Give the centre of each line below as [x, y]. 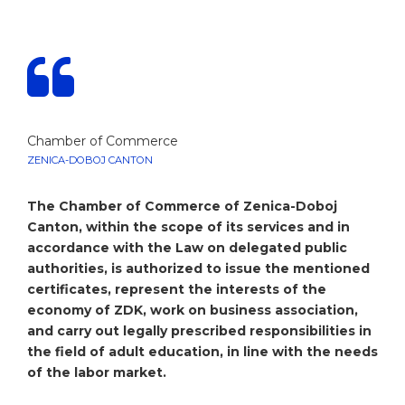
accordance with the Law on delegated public [187, 248]
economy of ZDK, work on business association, [193, 311]
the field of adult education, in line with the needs [202, 352]
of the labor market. [97, 373]
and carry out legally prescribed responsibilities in [199, 331]
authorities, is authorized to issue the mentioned [198, 269]
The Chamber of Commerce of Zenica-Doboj [182, 207]
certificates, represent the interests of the [177, 290]
